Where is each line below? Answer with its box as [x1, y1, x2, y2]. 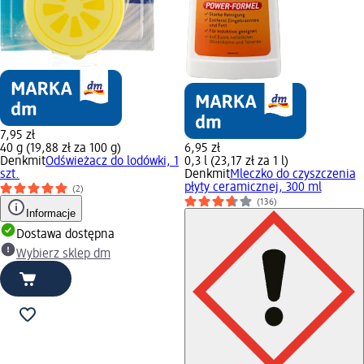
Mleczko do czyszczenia [229, 167, 356, 181]
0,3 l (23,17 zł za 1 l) [184, 154, 288, 168]
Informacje [26, 206, 76, 219]
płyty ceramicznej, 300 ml [184, 180, 322, 194]
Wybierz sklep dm [16, 247, 110, 261]
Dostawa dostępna [16, 227, 115, 241]
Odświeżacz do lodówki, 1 [45, 154, 179, 168]
